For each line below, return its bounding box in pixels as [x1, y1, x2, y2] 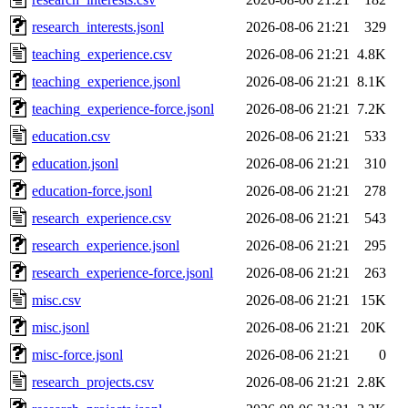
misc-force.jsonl [32, 346, 123, 362]
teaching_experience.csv [32, 46, 172, 62]
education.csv [32, 127, 110, 144]
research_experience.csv [32, 209, 171, 226]
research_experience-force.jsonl [32, 264, 213, 280]
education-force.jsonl [32, 182, 152, 199]
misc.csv [32, 291, 81, 308]
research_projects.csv [32, 373, 154, 390]
